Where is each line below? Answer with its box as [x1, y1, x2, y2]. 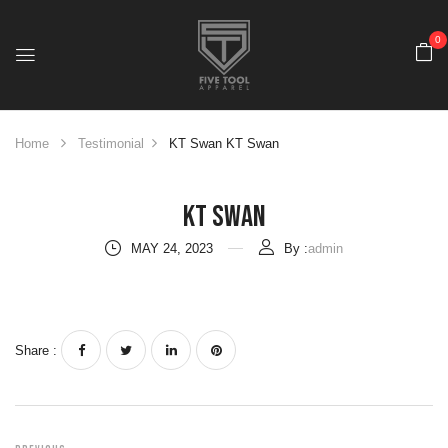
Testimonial [78, 136, 144, 151]
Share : [15, 343, 57, 358]
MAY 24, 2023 [131, 241, 213, 256]
